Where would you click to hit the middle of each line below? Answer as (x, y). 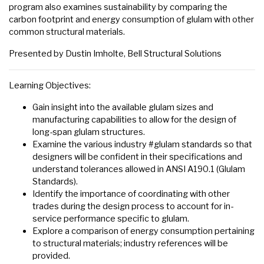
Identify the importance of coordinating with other (131, 194)
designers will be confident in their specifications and (137, 157)
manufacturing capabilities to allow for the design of (134, 120)
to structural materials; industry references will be (130, 244)
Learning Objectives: (50, 86)
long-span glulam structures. (89, 132)
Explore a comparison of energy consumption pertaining (143, 231)
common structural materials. (67, 32)
